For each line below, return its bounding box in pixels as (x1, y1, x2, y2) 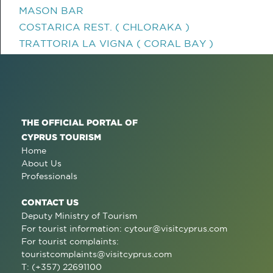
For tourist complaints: (21, 236, 119, 246)
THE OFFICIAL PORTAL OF (21, 118, 138, 127)
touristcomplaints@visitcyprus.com (21, 249, 172, 259)
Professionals (21, 171, 77, 181)
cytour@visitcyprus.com (124, 224, 227, 233)
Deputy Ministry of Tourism (21, 211, 137, 221)
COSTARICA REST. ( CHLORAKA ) (19, 21, 190, 32)
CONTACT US (21, 197, 79, 207)
